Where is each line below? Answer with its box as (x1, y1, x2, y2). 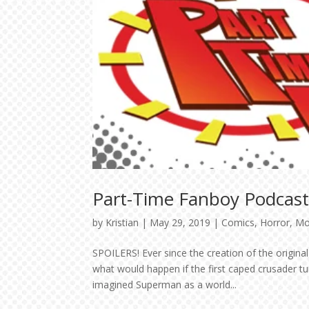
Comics (221, 215, 255, 229)
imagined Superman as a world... (92, 277, 237, 291)
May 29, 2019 (150, 215, 211, 229)
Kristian (106, 215, 139, 229)
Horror (260, 215, 290, 229)
